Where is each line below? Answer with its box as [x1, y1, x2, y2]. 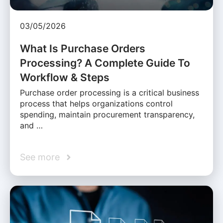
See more [20, 152, 60, 163]
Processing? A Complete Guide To [20, 57, 190, 70]
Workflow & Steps [20, 71, 110, 84]
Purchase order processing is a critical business [20, 88, 199, 98]
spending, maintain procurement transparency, [20, 110, 195, 120]
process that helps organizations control [20, 99, 173, 109]
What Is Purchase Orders [20, 42, 145, 55]
